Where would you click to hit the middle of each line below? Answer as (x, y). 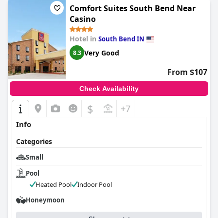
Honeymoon (45, 200)
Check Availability (109, 89)
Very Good (102, 53)
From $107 (187, 72)
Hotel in (84, 39)
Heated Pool (54, 184)
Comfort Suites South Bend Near (133, 8)
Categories (34, 141)
